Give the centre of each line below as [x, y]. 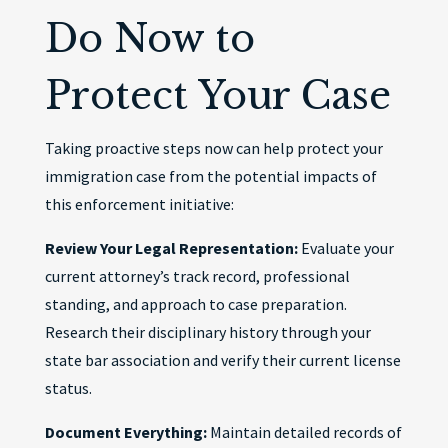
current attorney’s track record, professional [197, 276]
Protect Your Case [217, 95]
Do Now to [149, 38]
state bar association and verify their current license [222, 360]
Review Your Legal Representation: [171, 248]
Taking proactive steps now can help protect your [213, 148]
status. [68, 388]
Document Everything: [125, 432]
